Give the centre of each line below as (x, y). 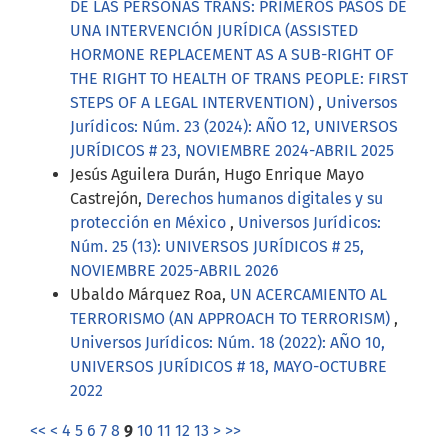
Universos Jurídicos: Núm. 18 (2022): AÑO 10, (227, 342)
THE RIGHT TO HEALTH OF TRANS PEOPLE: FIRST (239, 78)
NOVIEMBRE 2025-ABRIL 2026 (174, 270)
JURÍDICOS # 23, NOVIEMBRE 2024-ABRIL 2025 (232, 150)
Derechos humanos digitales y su (264, 198)
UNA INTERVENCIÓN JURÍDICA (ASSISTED (214, 30)
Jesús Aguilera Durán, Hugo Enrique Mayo (217, 174)
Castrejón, (108, 198)
